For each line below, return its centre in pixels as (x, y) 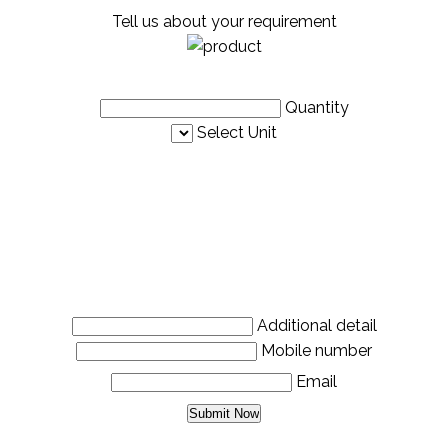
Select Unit (237, 133)
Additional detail (316, 326)
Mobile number (316, 351)
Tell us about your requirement (224, 22)
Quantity (316, 108)
